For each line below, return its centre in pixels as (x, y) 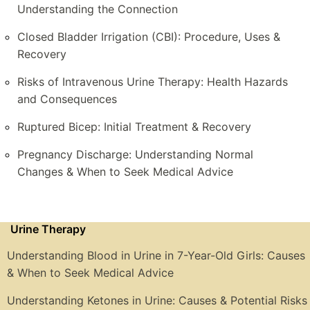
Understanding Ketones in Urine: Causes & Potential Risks (157, 301)
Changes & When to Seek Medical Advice (125, 172)
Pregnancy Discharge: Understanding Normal (135, 155)
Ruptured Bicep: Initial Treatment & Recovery (134, 127)
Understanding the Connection (98, 9)
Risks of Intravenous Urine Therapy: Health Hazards (153, 82)
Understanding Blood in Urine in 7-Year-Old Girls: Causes (156, 256)
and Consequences (67, 99)
